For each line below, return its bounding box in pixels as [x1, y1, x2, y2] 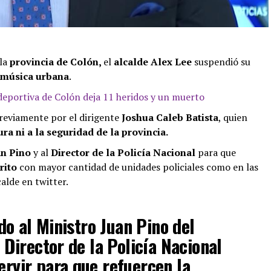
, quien [218, 110, 247, 124]
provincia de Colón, [10, 54, 103, 68]
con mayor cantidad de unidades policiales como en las [19, 160, 258, 174]
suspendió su [192, 54, 250, 68]
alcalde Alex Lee [114, 54, 192, 68]
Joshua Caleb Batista [119, 110, 218, 124]
